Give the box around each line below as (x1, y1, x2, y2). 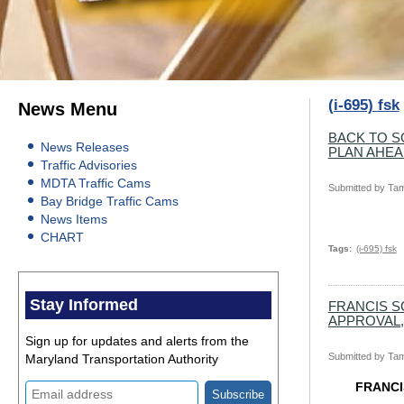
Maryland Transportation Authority (25, 352, 218, 367)
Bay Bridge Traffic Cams (41, 194, 179, 209)
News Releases (41, 140, 129, 155)
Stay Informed (30, 296, 138, 315)
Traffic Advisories (41, 158, 137, 173)
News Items (41, 212, 107, 227)
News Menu (18, 99, 117, 120)
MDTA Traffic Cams (41, 176, 151, 191)
